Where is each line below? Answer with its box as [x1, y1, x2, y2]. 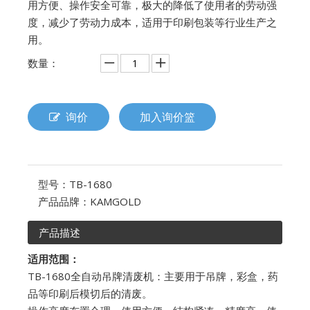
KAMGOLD [90, 194, 141, 208]
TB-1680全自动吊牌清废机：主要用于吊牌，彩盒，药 [28, 268, 278, 283]
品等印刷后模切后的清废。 [28, 286, 152, 300]
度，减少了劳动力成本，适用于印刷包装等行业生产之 [28, 15, 277, 29]
